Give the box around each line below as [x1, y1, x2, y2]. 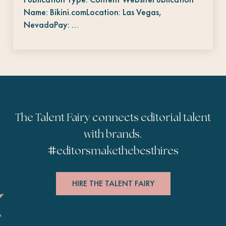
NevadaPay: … [24, 18, 79, 30]
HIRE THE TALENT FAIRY [72, 178, 154, 189]
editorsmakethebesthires [56, 145, 179, 157]
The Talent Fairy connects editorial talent [15, 112, 211, 124]
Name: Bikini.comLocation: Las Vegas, [24, 6, 162, 18]
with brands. [84, 129, 142, 140]
